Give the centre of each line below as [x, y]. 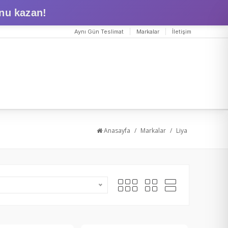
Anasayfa [116, 131]
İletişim [182, 32]
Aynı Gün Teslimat [99, 32]
